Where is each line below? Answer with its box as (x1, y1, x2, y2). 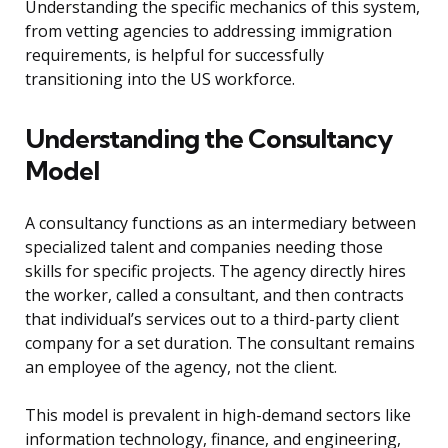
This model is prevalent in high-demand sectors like (25, 404, 411, 427)
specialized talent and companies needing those (25, 236, 383, 259)
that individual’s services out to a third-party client (25, 308, 399, 331)
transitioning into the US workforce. (25, 68, 295, 91)
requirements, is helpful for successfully (25, 44, 324, 67)
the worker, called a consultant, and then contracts (25, 284, 404, 307)
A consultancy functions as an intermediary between (25, 212, 416, 235)
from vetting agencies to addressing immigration (25, 20, 392, 43)
